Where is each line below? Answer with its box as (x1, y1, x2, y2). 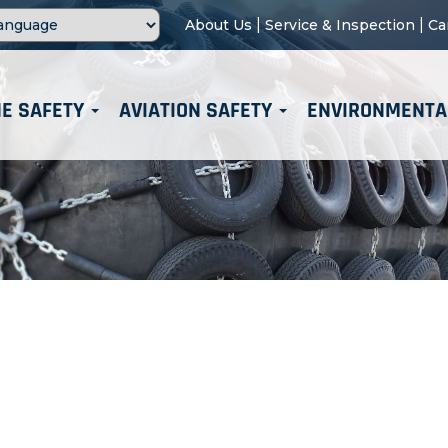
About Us (185, 16, 252, 34)
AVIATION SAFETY (119, 100, 277, 123)
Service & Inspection (265, 16, 415, 34)
